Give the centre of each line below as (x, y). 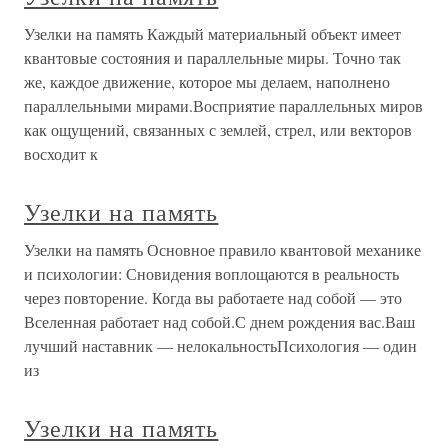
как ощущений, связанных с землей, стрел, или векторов (218, 129)
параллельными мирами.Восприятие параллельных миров (223, 105)
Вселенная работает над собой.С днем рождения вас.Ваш (219, 321)
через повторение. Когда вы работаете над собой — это (213, 297)
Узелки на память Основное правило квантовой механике (222, 249)
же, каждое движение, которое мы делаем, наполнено (207, 81)
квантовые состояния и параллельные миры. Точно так (212, 57)
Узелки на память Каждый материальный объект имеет (212, 33)
